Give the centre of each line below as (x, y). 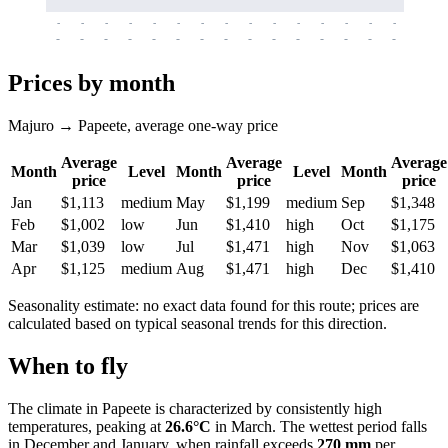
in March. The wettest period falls (319, 426)
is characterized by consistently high (266, 408)
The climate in (55, 408)
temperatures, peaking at (86, 426)
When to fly (68, 365)
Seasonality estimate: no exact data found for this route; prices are (213, 305)
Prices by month (91, 82)
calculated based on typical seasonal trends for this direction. (197, 323)
